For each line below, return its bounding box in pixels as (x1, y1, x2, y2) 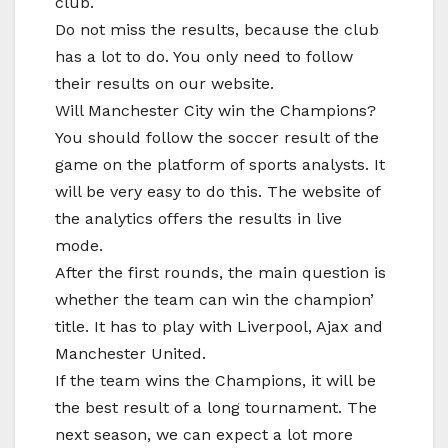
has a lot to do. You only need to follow (55, 46, 353, 66)
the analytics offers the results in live (55, 208, 342, 228)
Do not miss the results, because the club (55, 19, 379, 39)
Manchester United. (55, 343, 206, 363)
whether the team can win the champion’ (55, 289, 374, 309)
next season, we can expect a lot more (55, 424, 353, 444)
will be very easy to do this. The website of (55, 181, 380, 201)
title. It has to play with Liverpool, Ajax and (55, 316, 383, 336)
